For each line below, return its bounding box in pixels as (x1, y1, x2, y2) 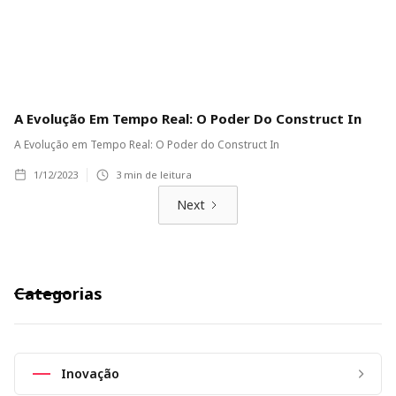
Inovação (61, 364, 119, 382)
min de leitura (121, 167, 192, 181)
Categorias (14, 282, 103, 304)
